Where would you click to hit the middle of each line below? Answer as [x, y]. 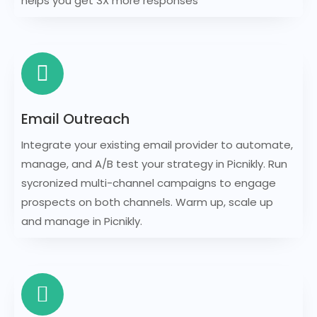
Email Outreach [75, 119]
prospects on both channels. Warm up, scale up [147, 202]
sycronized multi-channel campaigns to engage [149, 183]
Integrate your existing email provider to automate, [157, 145]
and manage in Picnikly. [82, 221]
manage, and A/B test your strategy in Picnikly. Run [154, 164]
